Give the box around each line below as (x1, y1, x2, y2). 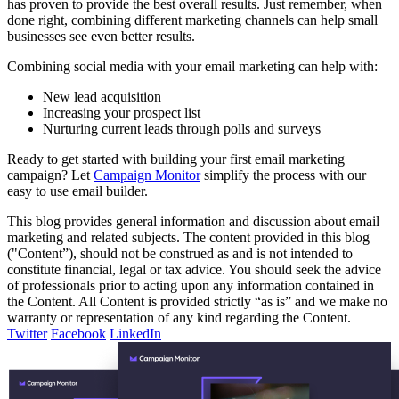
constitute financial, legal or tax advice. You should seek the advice (7, 261, 381, 277)
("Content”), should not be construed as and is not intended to (7, 245, 353, 261)
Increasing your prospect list (43, 104, 200, 120)
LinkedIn (110, 325, 161, 341)
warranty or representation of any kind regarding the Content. (7, 309, 351, 325)
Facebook (51, 325, 106, 341)
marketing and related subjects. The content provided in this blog (7, 229, 370, 245)
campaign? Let (7, 167, 94, 183)
